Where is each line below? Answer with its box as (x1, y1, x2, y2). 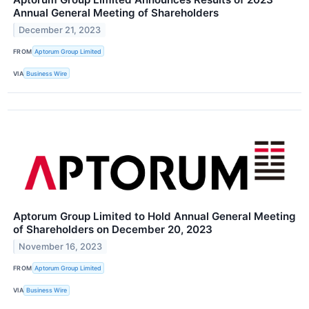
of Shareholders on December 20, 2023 (13, 223, 212, 237)
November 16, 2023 (19, 241, 103, 252)
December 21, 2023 (19, 24, 101, 35)
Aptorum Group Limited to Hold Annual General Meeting (13, 210, 296, 223)
